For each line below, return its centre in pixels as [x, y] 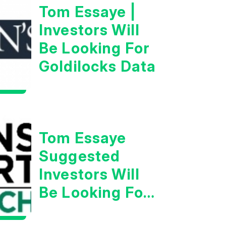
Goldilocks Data [97, 67]
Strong [64, 211]
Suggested [79, 156]
